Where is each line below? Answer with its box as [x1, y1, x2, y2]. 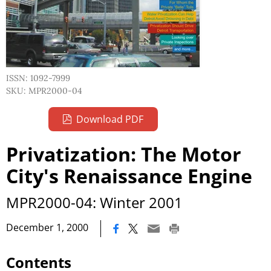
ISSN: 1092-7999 [6, 73, 70, 83]
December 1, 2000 [6, 221, 88, 234]
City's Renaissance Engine [6, 163, 252, 189]
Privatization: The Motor [6, 141, 241, 167]
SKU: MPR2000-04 [6, 85, 82, 96]
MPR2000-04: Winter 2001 [6, 192, 183, 212]
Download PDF [76, 113, 143, 126]
